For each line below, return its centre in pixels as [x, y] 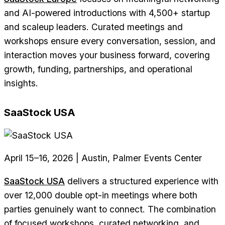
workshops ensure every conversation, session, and [110, 41]
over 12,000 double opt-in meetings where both [101, 195]
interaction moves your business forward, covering [107, 55]
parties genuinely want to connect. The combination [110, 209]
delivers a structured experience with [142, 181]
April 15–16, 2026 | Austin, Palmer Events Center [103, 158]
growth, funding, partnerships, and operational [98, 69]
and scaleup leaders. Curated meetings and [93, 27]
